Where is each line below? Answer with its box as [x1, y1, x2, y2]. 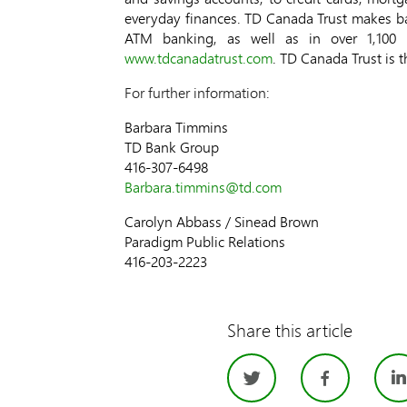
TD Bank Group [124, 136, 219, 157]
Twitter [266, 357, 357, 402]
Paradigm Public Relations [124, 231, 285, 252]
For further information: [124, 82, 270, 103]
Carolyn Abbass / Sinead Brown [124, 211, 319, 232]
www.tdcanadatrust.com [124, 47, 273, 68]
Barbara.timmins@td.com [124, 176, 282, 197]
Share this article [226, 316, 352, 343]
